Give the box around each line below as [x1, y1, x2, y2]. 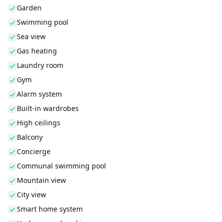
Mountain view [17, 175, 66, 185]
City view [17, 190, 46, 199]
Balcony [17, 132, 43, 142]
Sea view [17, 32, 46, 41]
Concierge [17, 147, 51, 156]
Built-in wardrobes [17, 104, 79, 113]
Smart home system [17, 204, 83, 214]
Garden [17, 3, 42, 12]
